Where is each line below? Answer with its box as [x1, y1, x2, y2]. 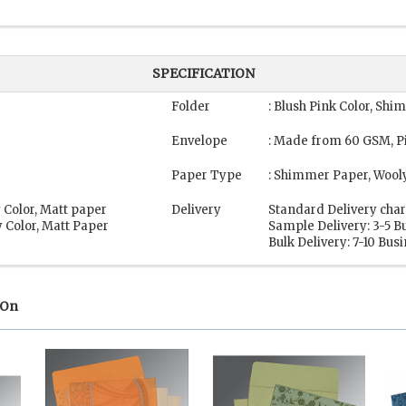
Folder [171, 99, 210, 115]
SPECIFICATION [151, 65, 255, 82]
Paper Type [171, 168, 242, 184]
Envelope [171, 133, 227, 150]
